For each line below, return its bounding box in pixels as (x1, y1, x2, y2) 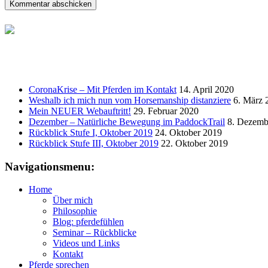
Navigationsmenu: (5, 160, 95, 173)
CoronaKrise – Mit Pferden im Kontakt (29, 84, 176, 95)
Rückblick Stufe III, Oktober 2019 (29, 138, 159, 148)
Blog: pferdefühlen (53, 217, 124, 227)
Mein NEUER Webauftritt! (29, 105, 131, 116)
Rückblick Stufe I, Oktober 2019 (29, 127, 153, 138)
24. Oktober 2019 (155, 127, 222, 138)
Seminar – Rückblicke (53, 227, 136, 238)
